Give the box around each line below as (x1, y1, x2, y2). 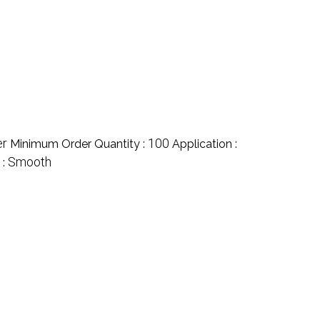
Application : (172, 136, 237, 151)
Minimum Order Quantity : (10, 136, 148, 151)
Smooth (8, 154, 51, 169)
